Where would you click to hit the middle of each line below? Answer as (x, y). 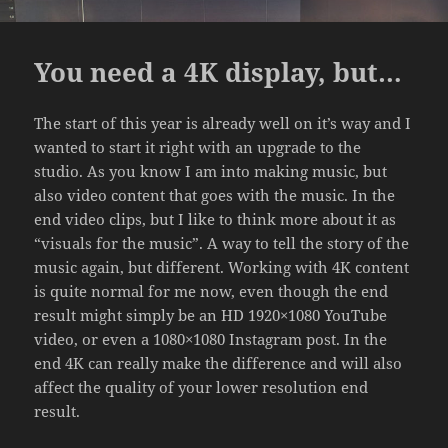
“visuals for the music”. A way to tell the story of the (222, 242)
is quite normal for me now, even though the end (211, 290)
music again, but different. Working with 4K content (222, 266)
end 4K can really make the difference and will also (218, 362)
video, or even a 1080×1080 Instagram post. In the (211, 338)
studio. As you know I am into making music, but (211, 170)
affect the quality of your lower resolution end (201, 386)
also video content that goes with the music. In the (215, 194)
